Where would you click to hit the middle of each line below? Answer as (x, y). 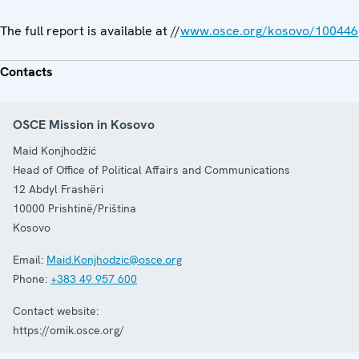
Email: (28, 259)
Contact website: (56, 311)
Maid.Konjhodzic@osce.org (114, 259)
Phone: (30, 278)
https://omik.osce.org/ (69, 330)
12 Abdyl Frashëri (58, 189)
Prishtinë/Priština (92, 208)
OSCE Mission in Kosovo (84, 124)
